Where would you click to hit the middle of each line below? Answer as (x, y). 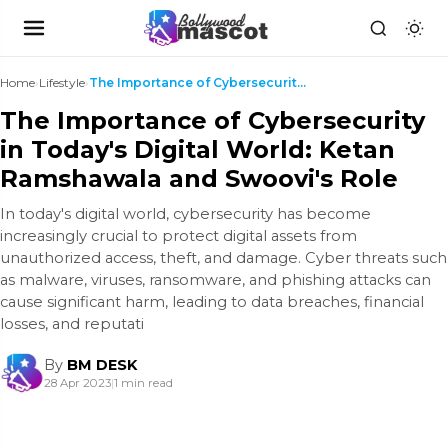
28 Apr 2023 (77, 383)
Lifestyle (62, 82)
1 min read (143, 383)
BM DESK (102, 365)
